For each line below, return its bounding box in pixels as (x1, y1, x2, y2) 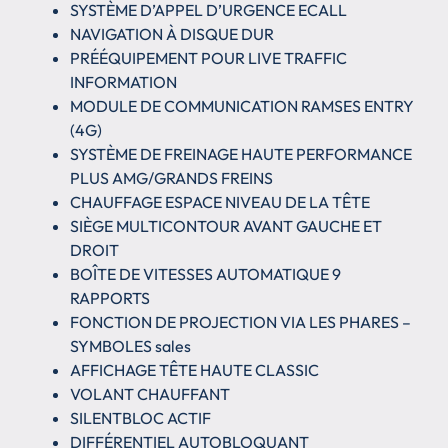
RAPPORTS (70, 287, 150, 308)
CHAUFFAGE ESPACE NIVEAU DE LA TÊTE (70, 191, 370, 212)
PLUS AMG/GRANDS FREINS (70, 167, 273, 188)
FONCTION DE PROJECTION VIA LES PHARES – (70, 311, 411, 332)
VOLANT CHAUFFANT (70, 383, 230, 404)
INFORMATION (70, 71, 177, 92)
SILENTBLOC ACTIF (70, 407, 211, 428)
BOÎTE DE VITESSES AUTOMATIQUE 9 (70, 263, 341, 284)
